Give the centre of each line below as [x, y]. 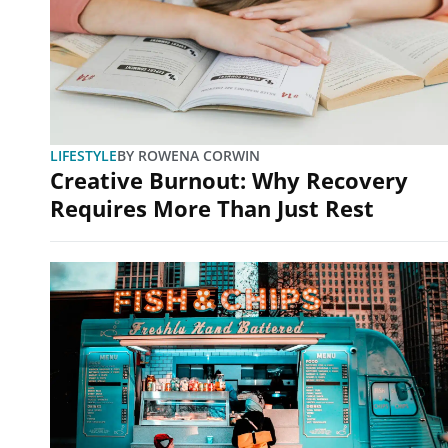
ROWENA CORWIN [197, 155]
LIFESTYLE [83, 155]
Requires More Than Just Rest [212, 207]
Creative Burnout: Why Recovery [229, 179]
